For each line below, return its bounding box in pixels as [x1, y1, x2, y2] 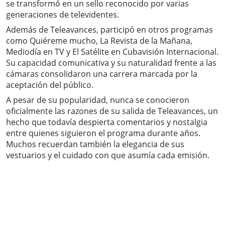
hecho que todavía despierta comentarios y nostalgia [6, 117, 207, 128]
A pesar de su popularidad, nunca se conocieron [6, 94, 189, 106]
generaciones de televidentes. [6, 9, 119, 21]
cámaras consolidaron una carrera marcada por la [6, 68, 197, 80]
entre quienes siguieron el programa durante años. [6, 128, 200, 139]
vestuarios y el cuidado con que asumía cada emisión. [6, 150, 209, 161]
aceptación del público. [6, 79, 93, 91]
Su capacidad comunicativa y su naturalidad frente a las [6, 57, 216, 69]
